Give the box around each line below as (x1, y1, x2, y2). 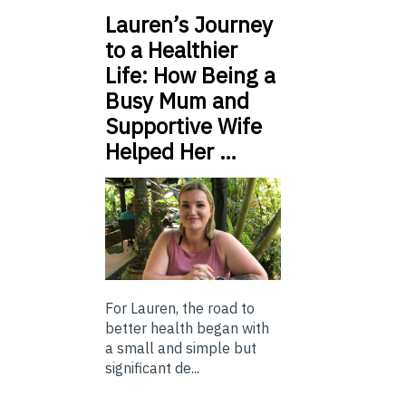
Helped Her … (105, 136, 237, 166)
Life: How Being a (105, 60, 275, 90)
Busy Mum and (105, 85, 249, 115)
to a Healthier (105, 34, 237, 64)
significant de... (105, 358, 199, 377)
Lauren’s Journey (105, 9, 273, 39)
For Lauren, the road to (105, 298, 255, 317)
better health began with (105, 318, 269, 337)
